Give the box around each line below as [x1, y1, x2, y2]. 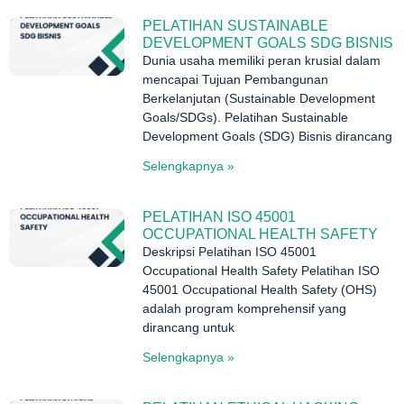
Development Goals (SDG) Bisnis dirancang [142, 129, 393, 144]
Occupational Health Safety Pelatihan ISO [142, 263, 381, 279]
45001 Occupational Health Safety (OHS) [142, 282, 378, 298]
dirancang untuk [142, 320, 235, 335]
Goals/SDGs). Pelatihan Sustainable [142, 110, 349, 125]
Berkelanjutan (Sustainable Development [142, 91, 376, 106]
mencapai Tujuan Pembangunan [142, 72, 329, 87]
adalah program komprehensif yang [142, 301, 347, 317]
